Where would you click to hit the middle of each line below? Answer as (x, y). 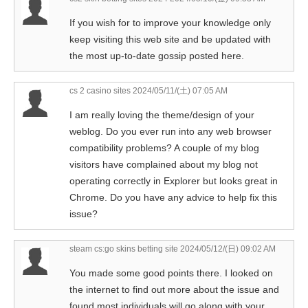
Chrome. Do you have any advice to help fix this (173, 198)
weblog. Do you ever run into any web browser (170, 132)
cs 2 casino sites (100, 91)
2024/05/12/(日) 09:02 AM (227, 249)
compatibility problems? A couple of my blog (164, 148)
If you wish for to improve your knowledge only (170, 23)
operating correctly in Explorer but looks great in (174, 181)
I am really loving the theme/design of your (162, 115)
